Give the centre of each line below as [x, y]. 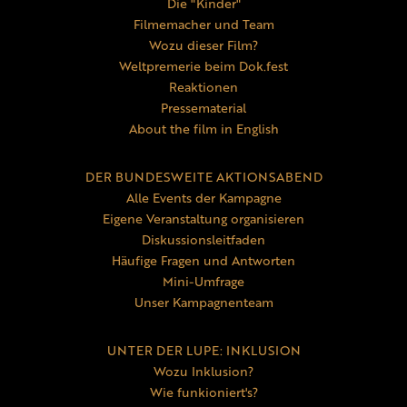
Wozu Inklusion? [203, 372]
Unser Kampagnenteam [203, 303]
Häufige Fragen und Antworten [203, 261]
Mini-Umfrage [203, 282]
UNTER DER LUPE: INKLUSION [203, 351]
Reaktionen [203, 87]
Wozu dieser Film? [203, 45]
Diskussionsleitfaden [203, 240]
